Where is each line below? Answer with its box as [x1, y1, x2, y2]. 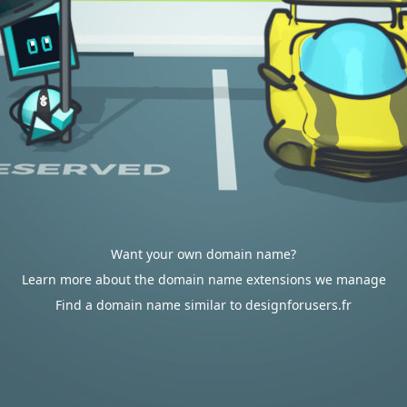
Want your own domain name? [111, 245, 296, 263]
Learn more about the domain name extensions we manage [21, 271, 386, 288]
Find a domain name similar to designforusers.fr [55, 296, 352, 313]
